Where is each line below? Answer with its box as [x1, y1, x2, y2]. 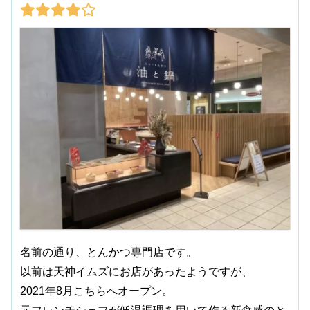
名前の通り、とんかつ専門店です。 [20, 246, 198, 259]
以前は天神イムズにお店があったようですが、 [20, 266, 253, 278]
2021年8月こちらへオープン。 [20, 285, 174, 298]
